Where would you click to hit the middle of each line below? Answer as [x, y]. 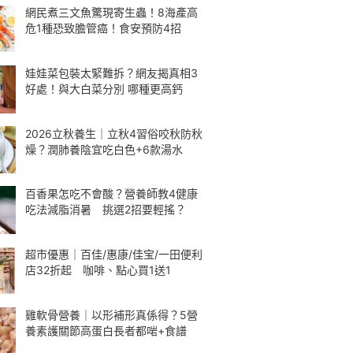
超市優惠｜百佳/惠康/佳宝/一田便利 [114, 254]
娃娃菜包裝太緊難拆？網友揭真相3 [111, 72]
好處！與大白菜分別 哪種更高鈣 [104, 88]
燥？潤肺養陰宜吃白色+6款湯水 [104, 149]
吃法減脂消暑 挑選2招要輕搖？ [106, 210]
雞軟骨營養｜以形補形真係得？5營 [111, 314]
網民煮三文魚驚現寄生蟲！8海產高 [111, 12]
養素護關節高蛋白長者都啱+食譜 [106, 330]
